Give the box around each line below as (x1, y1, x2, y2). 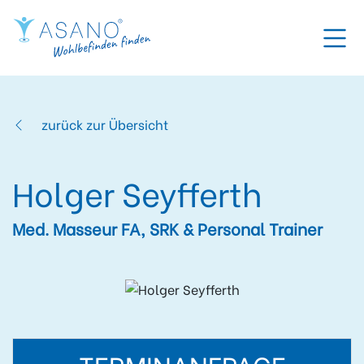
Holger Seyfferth (12, 168, 262, 217)
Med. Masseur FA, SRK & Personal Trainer (12, 216, 323, 240)
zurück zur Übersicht (41, 115, 168, 134)
